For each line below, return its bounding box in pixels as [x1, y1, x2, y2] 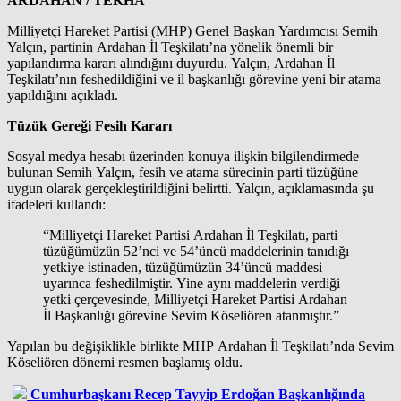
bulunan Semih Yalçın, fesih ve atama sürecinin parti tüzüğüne [7, 164, 358, 180]
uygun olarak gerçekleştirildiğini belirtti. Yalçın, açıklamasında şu [7, 180, 374, 196]
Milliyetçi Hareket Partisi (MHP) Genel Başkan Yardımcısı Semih [7, 22, 378, 38]
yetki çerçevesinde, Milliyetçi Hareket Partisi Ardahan [43, 291, 347, 307]
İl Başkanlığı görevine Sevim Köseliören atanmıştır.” [43, 307, 339, 323]
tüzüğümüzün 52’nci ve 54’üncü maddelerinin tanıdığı [43, 243, 349, 259]
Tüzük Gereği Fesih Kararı [7, 117, 172, 133]
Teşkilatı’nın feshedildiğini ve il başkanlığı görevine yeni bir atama [7, 71, 381, 87]
